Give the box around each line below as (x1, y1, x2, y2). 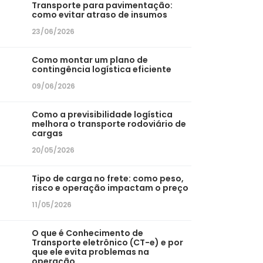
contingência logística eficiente (32, 63, 172, 75)
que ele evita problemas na (32, 246, 150, 258)
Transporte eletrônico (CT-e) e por (32, 237, 184, 248)
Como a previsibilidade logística (32, 109, 173, 120)
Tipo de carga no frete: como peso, (32, 173, 184, 184)
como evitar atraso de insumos (32, 9, 168, 21)
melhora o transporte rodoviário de (32, 118, 187, 130)
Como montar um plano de (32, 54, 149, 66)
